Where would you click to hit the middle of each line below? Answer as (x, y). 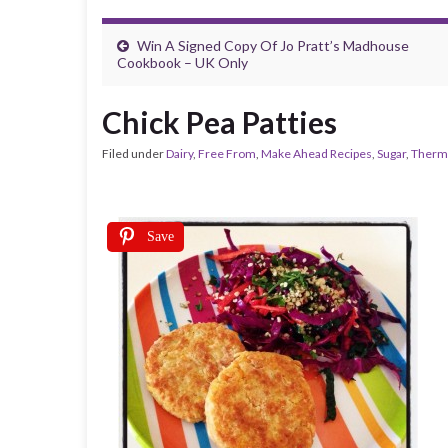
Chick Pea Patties (219, 122)
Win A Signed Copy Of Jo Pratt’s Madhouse (273, 45)
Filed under (134, 153)
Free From (227, 153)
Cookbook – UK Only (182, 62)
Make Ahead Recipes (316, 153)
